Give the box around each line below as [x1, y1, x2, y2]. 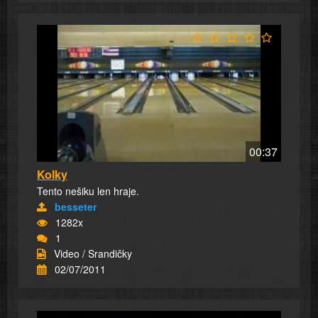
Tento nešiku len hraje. [37, 184, 139, 199]
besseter [55, 199, 97, 214]
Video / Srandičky [54, 246, 132, 261]
